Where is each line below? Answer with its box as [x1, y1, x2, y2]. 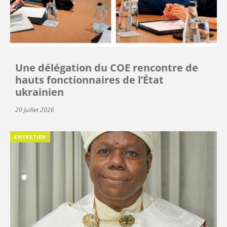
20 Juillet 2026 [15, 105, 54, 114]
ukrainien [15, 85, 64, 99]
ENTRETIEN [14, 133, 47, 140]
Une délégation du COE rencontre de [15, 60, 198, 74]
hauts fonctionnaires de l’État [15, 72, 164, 87]
